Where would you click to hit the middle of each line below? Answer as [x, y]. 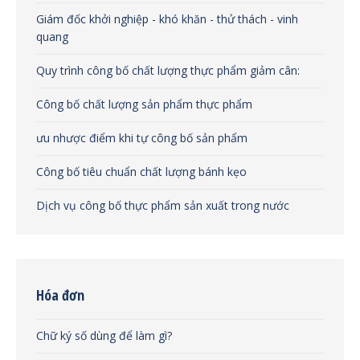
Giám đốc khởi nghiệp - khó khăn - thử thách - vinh [167, 19]
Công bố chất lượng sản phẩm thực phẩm [144, 104]
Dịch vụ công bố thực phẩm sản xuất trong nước [163, 205]
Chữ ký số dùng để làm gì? [104, 335]
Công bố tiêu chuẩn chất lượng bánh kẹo [141, 172]
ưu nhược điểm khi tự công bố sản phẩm [142, 138]
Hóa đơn [60, 295]
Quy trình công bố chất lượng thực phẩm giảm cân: [168, 70]
